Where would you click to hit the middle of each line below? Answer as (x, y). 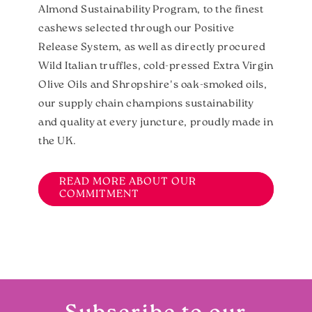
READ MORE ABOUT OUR (128, 182)
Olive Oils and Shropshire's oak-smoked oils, (153, 85)
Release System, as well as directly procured (152, 47)
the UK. (58, 141)
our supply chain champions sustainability (146, 104)
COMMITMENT (99, 195)
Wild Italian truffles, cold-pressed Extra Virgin (156, 66)
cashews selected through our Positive (136, 29)
